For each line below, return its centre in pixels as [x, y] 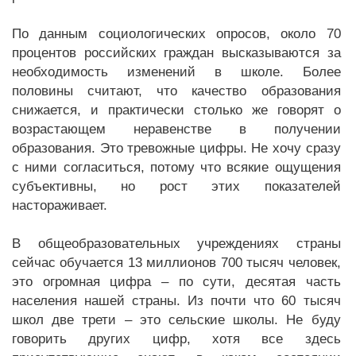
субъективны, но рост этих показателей [176, 186]
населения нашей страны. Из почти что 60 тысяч [176, 301]
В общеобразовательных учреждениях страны [176, 244]
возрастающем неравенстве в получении [176, 129]
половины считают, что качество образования [176, 91]
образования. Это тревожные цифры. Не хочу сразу [176, 148]
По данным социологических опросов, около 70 [176, 34]
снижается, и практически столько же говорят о [176, 110]
